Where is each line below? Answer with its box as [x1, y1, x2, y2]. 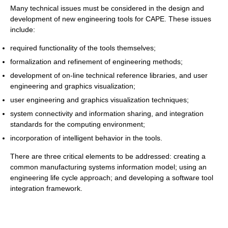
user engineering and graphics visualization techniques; [10, 95, 189, 104]
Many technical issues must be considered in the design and [10, 4, 204, 12]
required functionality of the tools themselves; [10, 43, 156, 52]
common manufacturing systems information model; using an [10, 162, 207, 171]
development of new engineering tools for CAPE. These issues [10, 14, 211, 23]
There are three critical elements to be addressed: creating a [10, 152, 206, 160]
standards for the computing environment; [10, 120, 145, 128]
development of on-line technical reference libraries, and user [10, 71, 208, 79]
